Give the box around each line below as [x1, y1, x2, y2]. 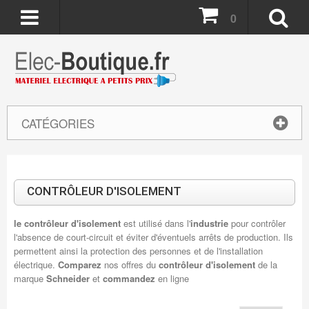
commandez [102, 272, 155, 285]
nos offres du [103, 258, 159, 271]
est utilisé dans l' [120, 217, 190, 230]
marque [13, 272, 43, 285]
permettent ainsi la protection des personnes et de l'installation [13, 244, 263, 257]
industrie [190, 217, 228, 230]
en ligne [154, 272, 189, 285]
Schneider [43, 272, 90, 285]
